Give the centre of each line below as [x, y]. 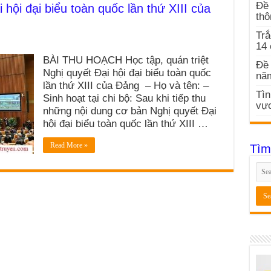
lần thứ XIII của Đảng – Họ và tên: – [126, 85]
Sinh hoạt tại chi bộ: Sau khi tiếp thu [124, 98]
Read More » [69, 145]
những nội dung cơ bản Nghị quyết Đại [129, 111]
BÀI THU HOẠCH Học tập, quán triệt [126, 60]
